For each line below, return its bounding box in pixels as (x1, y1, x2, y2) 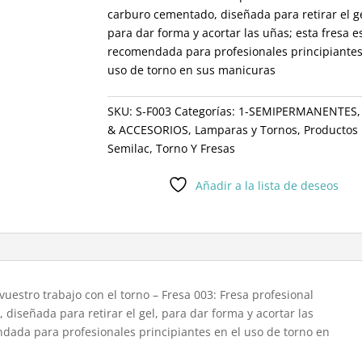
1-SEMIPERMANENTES (238, 103, 357, 119)
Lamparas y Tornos (194, 121, 297, 137)
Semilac (107, 140, 149, 156)
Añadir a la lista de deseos (196, 177, 339, 193)
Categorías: (174, 103, 238, 119)
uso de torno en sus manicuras (107, 61, 276, 78)
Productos (303, 121, 358, 137)
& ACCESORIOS (107, 121, 188, 137)
